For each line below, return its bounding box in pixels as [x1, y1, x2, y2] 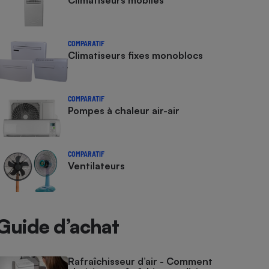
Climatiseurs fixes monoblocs [68, 49, 204, 61]
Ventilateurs [68, 160, 125, 172]
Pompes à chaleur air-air [68, 104, 180, 116]
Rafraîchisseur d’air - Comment [68, 255, 213, 267]
